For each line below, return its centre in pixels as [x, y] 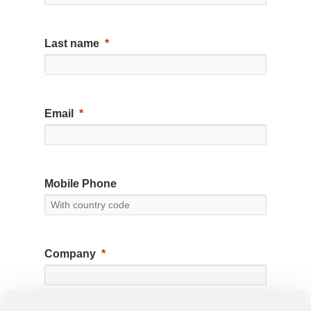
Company [70, 253]
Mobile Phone [80, 183]
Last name [72, 43]
